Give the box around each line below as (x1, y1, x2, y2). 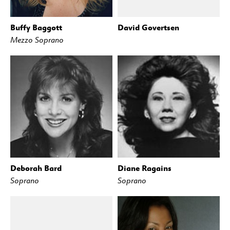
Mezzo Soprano (10, 35, 64, 45)
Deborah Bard (10, 163, 62, 173)
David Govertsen (118, 22, 179, 32)
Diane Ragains (118, 163, 171, 173)
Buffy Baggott (10, 22, 62, 32)
